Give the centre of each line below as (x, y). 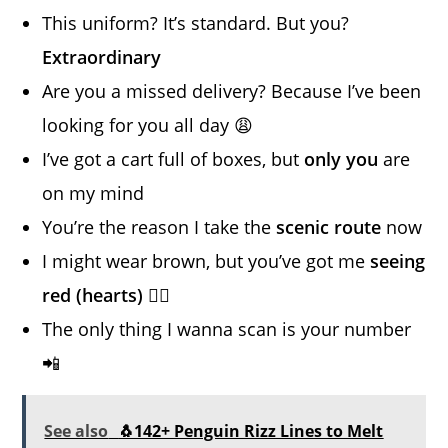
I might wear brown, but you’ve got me (206, 260)
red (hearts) (93, 294)
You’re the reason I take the (159, 226)
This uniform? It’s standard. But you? (196, 22)
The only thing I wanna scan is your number (227, 328)
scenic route (329, 226)
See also (76, 430)
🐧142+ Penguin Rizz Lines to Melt (251, 430)
